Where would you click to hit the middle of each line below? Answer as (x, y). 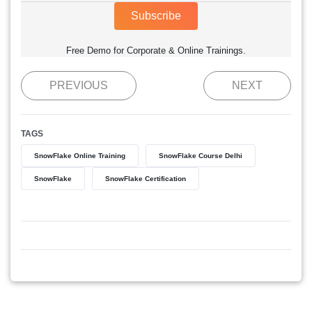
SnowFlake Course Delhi (201, 156)
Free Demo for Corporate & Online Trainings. (156, 51)
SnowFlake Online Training (80, 156)
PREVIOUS (79, 86)
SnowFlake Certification (146, 179)
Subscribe (156, 16)
